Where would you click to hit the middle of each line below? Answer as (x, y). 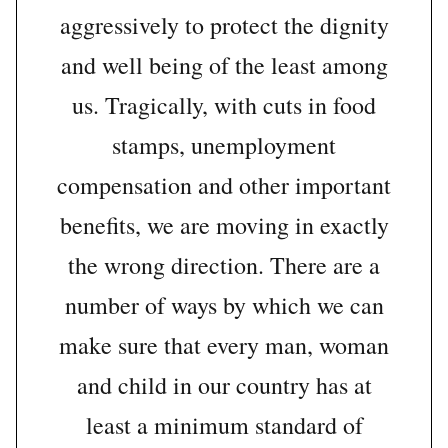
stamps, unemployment (224, 145)
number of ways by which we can (224, 305)
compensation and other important (224, 185)
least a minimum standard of (224, 425)
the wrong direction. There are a (224, 265)
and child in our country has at (224, 385)
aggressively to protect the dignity (224, 25)
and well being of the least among (224, 65)
